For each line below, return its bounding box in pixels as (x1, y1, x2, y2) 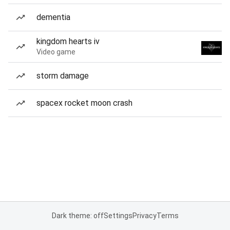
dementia (36, 12, 70, 22)
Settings (103, 212, 132, 220)
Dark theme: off (51, 212, 104, 220)
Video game (36, 48, 75, 56)
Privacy (132, 212, 157, 220)
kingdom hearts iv (36, 36, 100, 46)
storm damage (36, 71, 89, 81)
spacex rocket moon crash (36, 98, 132, 108)
